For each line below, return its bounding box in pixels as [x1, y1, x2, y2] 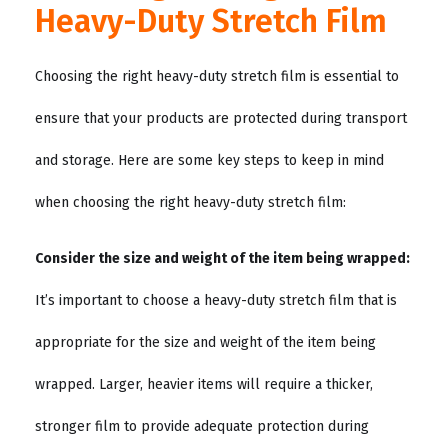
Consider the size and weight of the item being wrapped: [35, 249, 410, 267]
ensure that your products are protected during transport [35, 109, 407, 127]
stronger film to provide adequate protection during [35, 417, 369, 435]
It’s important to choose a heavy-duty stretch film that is [35, 291, 397, 309]
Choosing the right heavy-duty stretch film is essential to [35, 67, 399, 85]
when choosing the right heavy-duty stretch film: [35, 193, 346, 211]
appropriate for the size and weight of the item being [35, 333, 376, 351]
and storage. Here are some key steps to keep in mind [35, 151, 384, 169]
